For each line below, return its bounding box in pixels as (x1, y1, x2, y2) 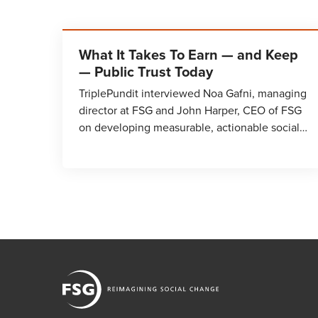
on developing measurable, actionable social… (79, 119, 307, 136)
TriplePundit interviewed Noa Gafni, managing (79, 85, 307, 102)
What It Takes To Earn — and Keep (79, 44, 298, 65)
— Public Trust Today (79, 61, 213, 82)
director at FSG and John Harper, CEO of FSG (79, 102, 302, 119)
